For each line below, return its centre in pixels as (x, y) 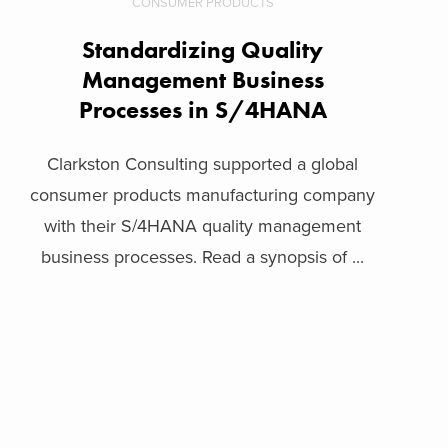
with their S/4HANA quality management (203, 225)
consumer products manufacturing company (203, 194)
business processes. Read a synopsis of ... (203, 256)
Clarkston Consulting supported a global (203, 163)
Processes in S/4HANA (202, 109)
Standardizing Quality (203, 49)
